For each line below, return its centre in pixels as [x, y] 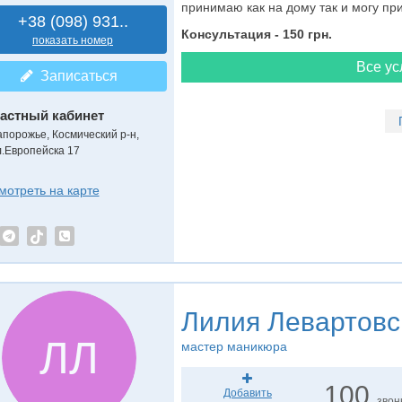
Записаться [75, 76]
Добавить [247, 393]
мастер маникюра [234, 346]
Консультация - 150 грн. [256, 34]
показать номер [73, 40]
